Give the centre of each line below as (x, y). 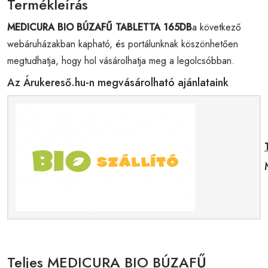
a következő (217, 27)
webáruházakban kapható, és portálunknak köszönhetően (123, 44)
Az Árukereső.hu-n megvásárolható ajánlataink (118, 82)
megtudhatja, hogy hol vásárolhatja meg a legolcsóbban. (121, 60)
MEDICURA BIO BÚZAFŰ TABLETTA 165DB (100, 27)
